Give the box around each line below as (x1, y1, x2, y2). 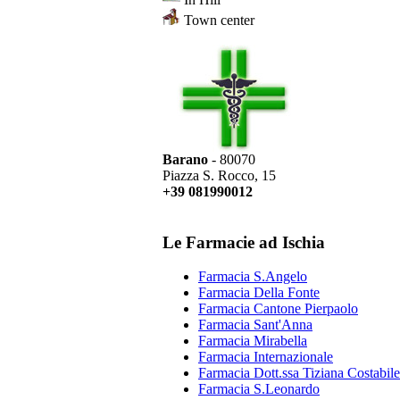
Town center (180, 12, 254, 28)
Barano (162, 152, 208, 167)
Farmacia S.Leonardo (198, 381, 320, 397)
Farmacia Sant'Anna (198, 317, 312, 333)
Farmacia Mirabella (198, 333, 307, 349)
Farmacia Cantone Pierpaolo (198, 301, 358, 317)
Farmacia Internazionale (198, 349, 333, 365)
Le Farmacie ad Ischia (162, 232, 325, 252)
